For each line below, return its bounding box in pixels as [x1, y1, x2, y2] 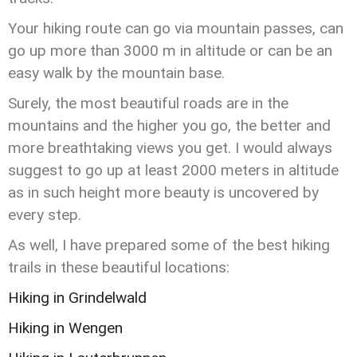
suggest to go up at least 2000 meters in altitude [8, 161, 339, 179]
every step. [8, 206, 81, 224]
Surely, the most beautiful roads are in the [8, 94, 288, 112]
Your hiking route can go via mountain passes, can [8, 19, 343, 37]
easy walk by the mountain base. [8, 64, 225, 82]
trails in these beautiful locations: [8, 258, 229, 277]
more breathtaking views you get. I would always [8, 139, 332, 157]
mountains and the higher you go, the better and [8, 116, 331, 135]
